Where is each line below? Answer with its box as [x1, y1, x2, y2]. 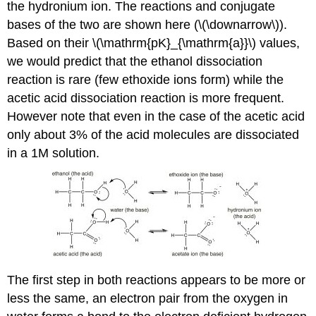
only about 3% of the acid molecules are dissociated [7, 128, 300, 142]
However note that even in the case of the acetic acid [7, 109, 305, 124]
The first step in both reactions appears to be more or [7, 273, 306, 288]
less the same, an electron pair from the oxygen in [7, 291, 288, 306]
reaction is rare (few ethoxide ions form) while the [7, 73, 284, 87]
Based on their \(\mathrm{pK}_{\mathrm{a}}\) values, [7, 36, 300, 51]
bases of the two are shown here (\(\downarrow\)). [7, 18, 288, 32]
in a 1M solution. [7, 146, 100, 161]
